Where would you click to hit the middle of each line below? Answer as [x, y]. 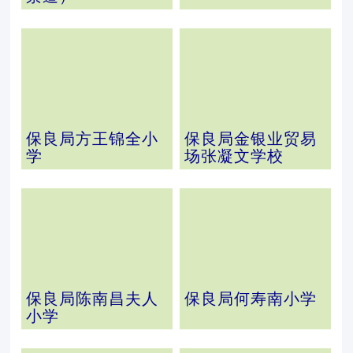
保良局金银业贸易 [250, 139]
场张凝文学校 [234, 156]
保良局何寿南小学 [250, 299]
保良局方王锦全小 [93, 139]
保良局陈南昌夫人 [93, 299]
